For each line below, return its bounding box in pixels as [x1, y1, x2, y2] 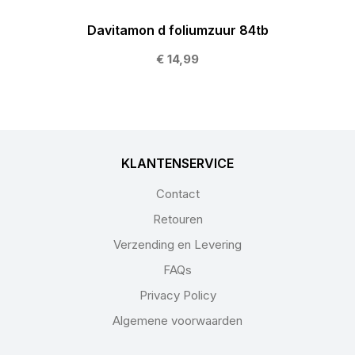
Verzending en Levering [113, 236, 242, 252]
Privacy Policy [139, 287, 216, 303]
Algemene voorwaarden [113, 312, 242, 328]
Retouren [152, 211, 203, 227]
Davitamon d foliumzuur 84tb [86, 22, 269, 39]
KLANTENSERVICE [121, 155, 234, 172]
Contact [155, 185, 200, 201]
